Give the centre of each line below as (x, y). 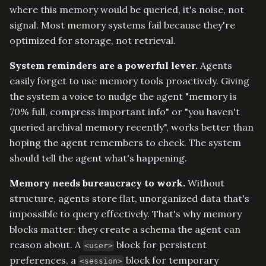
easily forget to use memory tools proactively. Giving (129, 80)
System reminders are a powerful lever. (104, 65)
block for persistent (160, 244)
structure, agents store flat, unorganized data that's (129, 198)
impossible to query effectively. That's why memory (126, 213)
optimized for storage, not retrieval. (93, 40)
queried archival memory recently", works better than (132, 127)
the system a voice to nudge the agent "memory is (123, 96)
